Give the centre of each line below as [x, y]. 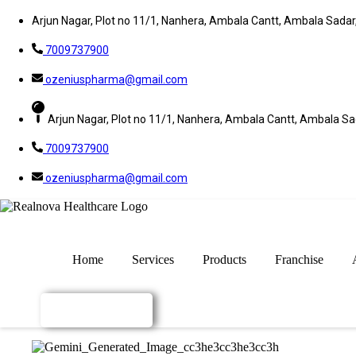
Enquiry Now [99, 311]
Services [153, 260]
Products [224, 260]
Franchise [299, 260]
